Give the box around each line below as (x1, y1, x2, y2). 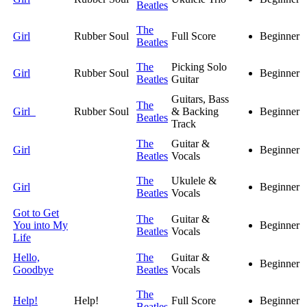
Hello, (13, 251, 40, 264)
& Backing (171, 106, 219, 118)
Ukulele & (171, 175, 217, 187)
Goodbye (13, 264, 53, 276)
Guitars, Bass (171, 93, 229, 106)
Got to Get (13, 207, 59, 219)
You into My (13, 219, 68, 232)
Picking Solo (171, 61, 227, 73)
